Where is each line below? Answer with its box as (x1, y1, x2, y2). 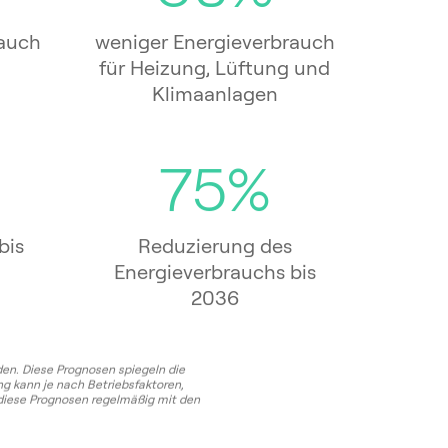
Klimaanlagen (151, 81, 278, 107)
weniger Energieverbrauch (94, 29, 335, 55)
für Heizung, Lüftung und (99, 55, 331, 81)
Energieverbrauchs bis (113, 259, 316, 285)
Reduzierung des (137, 233, 292, 259)
